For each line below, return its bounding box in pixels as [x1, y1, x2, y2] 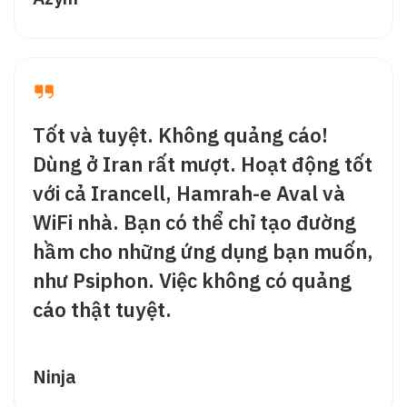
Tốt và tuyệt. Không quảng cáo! [33, 121, 328, 148]
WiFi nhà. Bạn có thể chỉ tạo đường [33, 208, 356, 235]
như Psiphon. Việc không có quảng [33, 266, 352, 293]
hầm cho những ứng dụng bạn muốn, [33, 237, 373, 264]
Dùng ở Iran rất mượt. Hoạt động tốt [33, 150, 372, 177]
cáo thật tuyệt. [33, 295, 172, 323]
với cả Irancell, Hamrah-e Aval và [33, 179, 345, 206]
